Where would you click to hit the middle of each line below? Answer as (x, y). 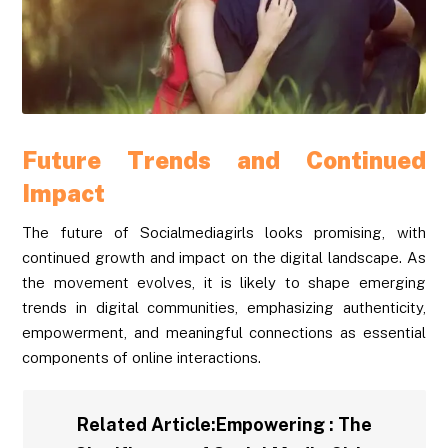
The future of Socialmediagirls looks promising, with (224, 233)
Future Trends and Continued (224, 160)
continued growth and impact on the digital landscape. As (224, 258)
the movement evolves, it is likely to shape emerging (224, 283)
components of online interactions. (142, 358)
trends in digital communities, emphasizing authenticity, (224, 308)
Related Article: (146, 425)
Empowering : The (293, 425)
